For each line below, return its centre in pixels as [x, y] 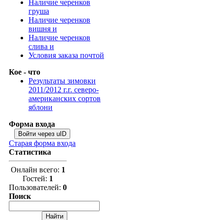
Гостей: [36, 179]
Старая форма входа [42, 143]
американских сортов [65, 98]
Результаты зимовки [62, 81]
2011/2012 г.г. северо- [64, 90]
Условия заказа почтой [66, 55]
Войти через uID [42, 134]
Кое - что [25, 72]
